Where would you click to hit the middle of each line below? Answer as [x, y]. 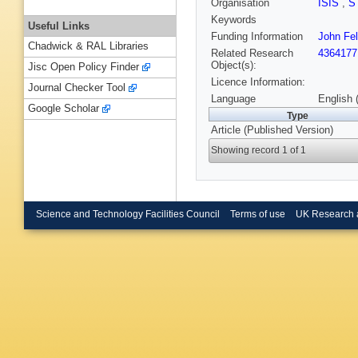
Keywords [234, 20]
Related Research [252, 54]
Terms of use [257, 214]
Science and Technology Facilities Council [128, 214]
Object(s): [234, 66]
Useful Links [59, 26]
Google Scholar [64, 109]
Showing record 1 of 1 [259, 151]
